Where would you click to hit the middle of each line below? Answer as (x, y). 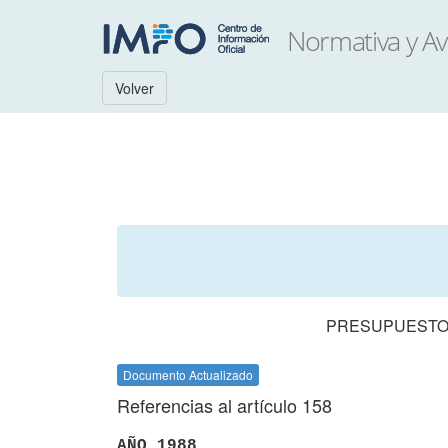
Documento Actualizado (188, 374)
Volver (134, 88)
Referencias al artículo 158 (224, 405)
